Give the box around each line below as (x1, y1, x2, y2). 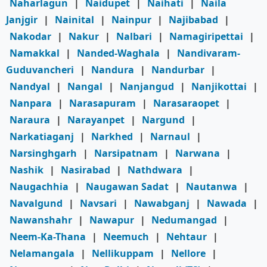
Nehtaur (166, 230, 207, 244)
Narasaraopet (153, 97, 219, 110)
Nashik (10, 163, 44, 177)
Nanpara (10, 97, 52, 110)
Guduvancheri (6, 63, 74, 77)
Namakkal (10, 46, 60, 60)
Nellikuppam (92, 247, 154, 260)
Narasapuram (69, 97, 136, 110)
